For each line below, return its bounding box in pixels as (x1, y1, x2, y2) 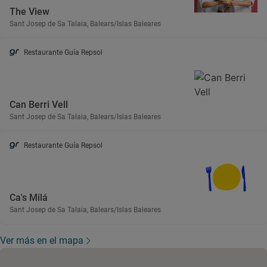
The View (10, 5, 49, 17)
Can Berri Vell (10, 98, 68, 110)
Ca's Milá (10, 191, 48, 203)
